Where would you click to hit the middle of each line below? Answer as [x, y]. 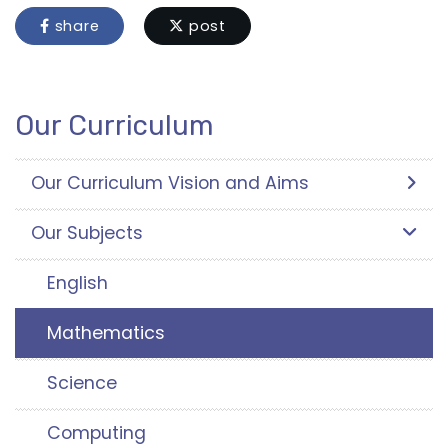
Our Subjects [87, 232]
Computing [96, 432]
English [77, 282]
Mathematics [106, 332]
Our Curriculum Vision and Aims [170, 182]
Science [82, 382]
